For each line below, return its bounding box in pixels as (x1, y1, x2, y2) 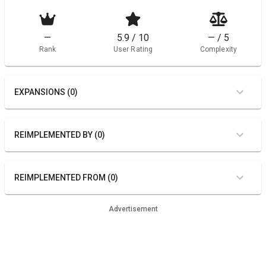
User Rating (113, 45, 153, 53)
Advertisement (108, 205, 158, 213)
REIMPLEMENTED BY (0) (14, 130, 105, 140)
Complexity (200, 45, 237, 53)
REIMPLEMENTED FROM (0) (14, 173, 118, 182)
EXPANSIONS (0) (14, 87, 78, 97)
